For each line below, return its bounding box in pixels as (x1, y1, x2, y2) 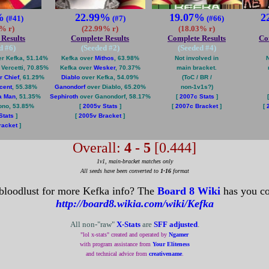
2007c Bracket (175, 103, 218, 109)
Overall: (73, 140, 124, 156)
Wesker (93, 64, 115, 71)
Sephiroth (49, 93, 78, 100)
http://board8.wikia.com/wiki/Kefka (55, 198, 214, 210)
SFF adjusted (153, 220, 198, 229)
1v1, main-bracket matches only (96, 158, 173, 165)
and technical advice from (85, 250, 149, 257)
